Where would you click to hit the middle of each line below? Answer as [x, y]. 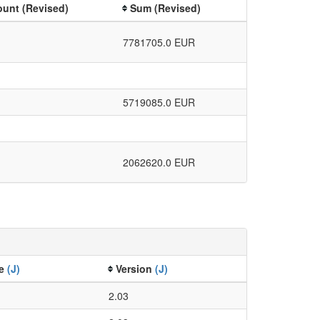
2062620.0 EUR [159, 162]
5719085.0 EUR [159, 102]
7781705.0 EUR [159, 42]
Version [135, 268]
